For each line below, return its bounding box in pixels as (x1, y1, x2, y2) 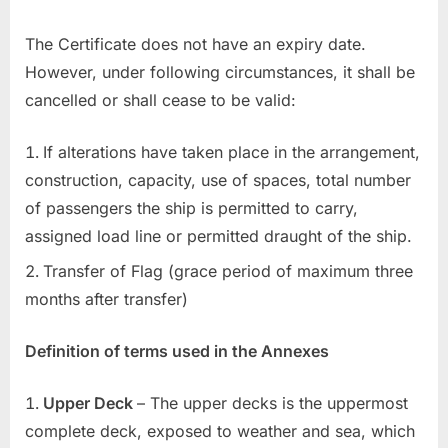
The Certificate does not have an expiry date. (25, 34, 366, 55)
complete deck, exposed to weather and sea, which (25, 420, 415, 441)
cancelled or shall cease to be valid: (25, 90, 296, 111)
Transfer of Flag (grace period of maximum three (43, 260, 413, 281)
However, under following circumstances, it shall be (25, 62, 415, 83)
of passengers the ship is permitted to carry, (25, 198, 358, 219)
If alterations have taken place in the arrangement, (43, 142, 420, 163)
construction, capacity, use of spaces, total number (25, 170, 411, 191)
